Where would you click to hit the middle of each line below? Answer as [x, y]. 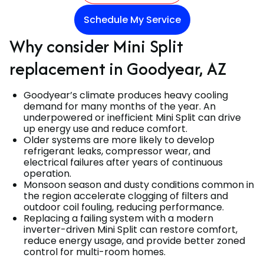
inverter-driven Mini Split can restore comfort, [131, 229]
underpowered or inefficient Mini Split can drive [132, 117]
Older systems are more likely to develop [119, 140]
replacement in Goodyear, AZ [118, 68]
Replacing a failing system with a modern [118, 218]
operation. [47, 173]
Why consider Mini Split [96, 46]
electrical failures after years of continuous [123, 162]
